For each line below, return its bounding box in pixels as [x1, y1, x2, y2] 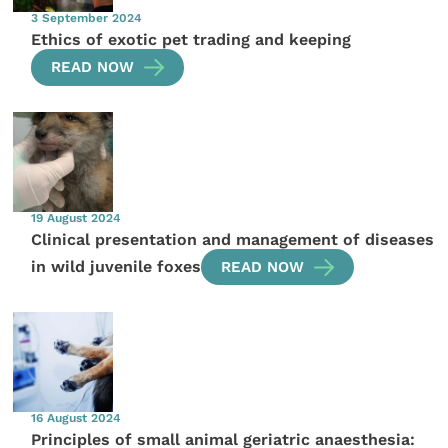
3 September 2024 [31, 11, 143, 26]
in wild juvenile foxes [31, 257, 202, 277]
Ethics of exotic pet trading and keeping [31, 30, 352, 50]
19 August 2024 [31, 211, 122, 226]
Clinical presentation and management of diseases [31, 229, 435, 249]
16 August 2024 [31, 410, 122, 425]
